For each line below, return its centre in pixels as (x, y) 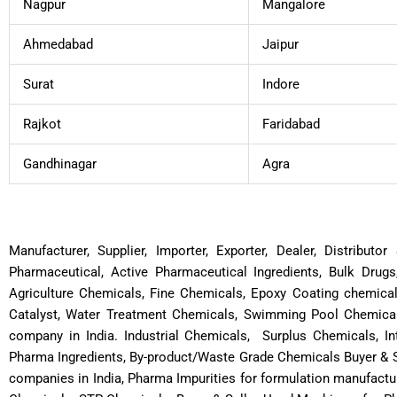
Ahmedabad (58, 45)
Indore (281, 85)
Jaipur (280, 45)
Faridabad (291, 125)
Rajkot (42, 125)
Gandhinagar (60, 164)
